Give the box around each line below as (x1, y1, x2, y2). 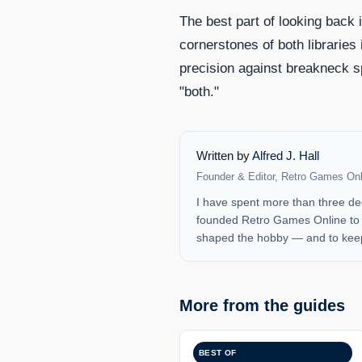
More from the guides (179, 296, 345, 314)
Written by (196, 148, 252, 162)
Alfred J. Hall (252, 148, 319, 162)
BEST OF (199, 347, 237, 357)
